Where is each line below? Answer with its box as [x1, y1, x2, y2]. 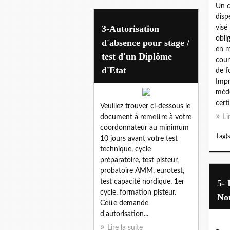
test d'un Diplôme [102, 51, 172, 62]
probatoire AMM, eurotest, [100, 167, 184, 175]
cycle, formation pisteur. [100, 188, 176, 196]
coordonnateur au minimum [100, 124, 189, 131]
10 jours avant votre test [100, 135, 178, 142]
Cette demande [100, 199, 148, 207]
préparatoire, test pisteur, [100, 156, 179, 164]
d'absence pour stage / [102, 37, 189, 48]
